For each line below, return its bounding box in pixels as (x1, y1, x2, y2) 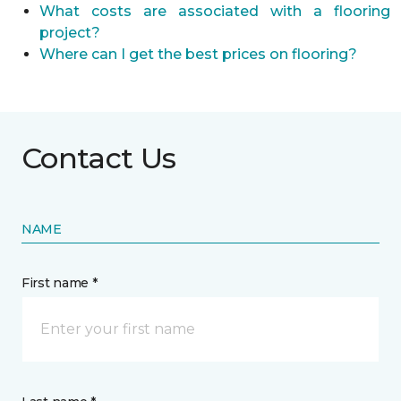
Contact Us (21, 141, 176, 175)
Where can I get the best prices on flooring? (39, 46, 357, 63)
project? (39, 24, 100, 41)
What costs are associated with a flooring (39, 3, 390, 20)
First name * (21, 275, 98, 291)
